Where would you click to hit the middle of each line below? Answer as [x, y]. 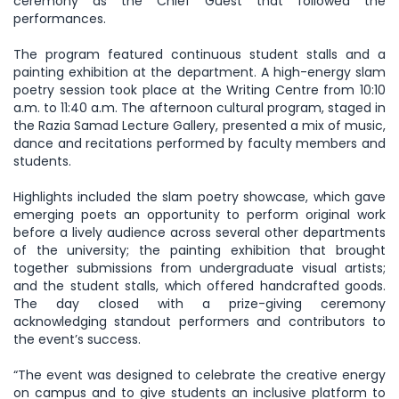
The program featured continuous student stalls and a [199, 54]
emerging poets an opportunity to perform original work [199, 214]
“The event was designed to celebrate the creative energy [199, 375]
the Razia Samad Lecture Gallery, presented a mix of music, [199, 125]
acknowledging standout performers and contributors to [199, 321]
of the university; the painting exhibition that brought [199, 250]
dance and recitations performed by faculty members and [199, 143]
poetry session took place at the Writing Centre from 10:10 [199, 90]
